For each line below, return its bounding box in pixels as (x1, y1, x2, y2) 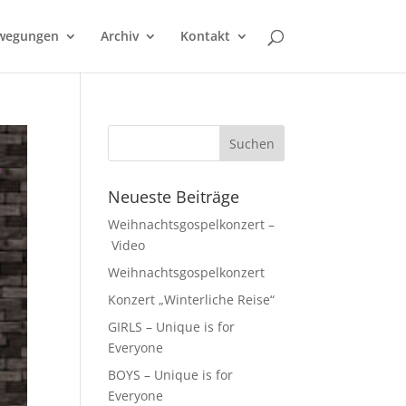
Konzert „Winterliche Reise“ (108, 291, 275, 308)
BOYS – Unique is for (108, 366, 234, 383)
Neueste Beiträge (108, 186, 240, 208)
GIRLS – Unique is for (108, 318, 236, 335)
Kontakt (179, 27, 230, 44)
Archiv (100, 27, 139, 44)
